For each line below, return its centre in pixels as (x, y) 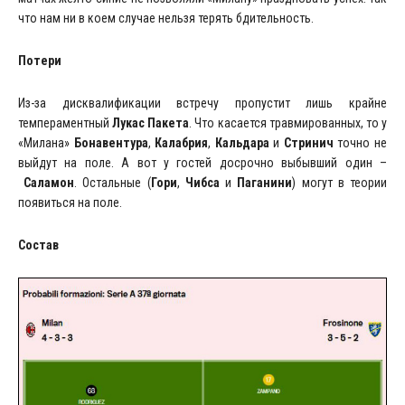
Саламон (49, 183)
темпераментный (66, 123)
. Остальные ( (113, 183)
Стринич (308, 143)
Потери (40, 61)
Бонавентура (111, 143)
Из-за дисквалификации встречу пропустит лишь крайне (202, 104)
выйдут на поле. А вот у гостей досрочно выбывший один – (202, 163)
